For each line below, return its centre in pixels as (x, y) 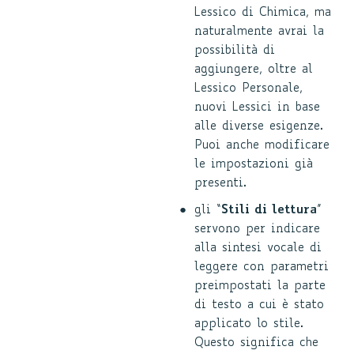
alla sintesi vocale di (258, 249)
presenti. (220, 184)
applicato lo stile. (249, 324)
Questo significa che (256, 343)
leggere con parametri (262, 267)
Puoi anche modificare (262, 146)
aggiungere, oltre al (254, 70)
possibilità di (235, 51)
